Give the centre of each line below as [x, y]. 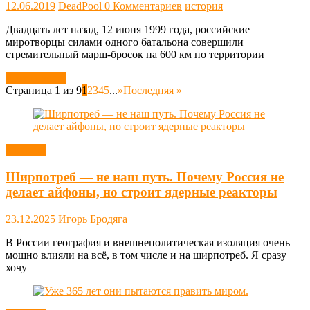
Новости [26, 150]
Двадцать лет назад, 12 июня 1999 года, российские [128, 30]
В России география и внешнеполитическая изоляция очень [148, 242]
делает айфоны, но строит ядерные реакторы [142, 192]
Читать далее [36, 78]
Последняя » [153, 91]
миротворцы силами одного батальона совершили [125, 42]
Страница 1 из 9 [44, 91]
